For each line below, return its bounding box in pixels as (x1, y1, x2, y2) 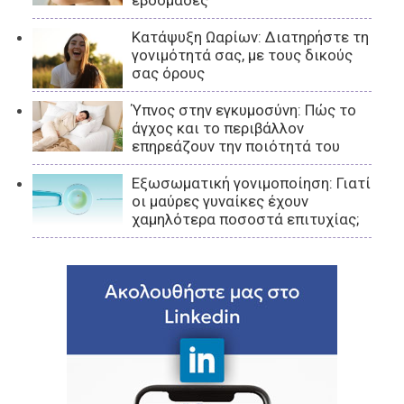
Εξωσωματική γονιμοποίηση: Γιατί (132, 174, 372, 193)
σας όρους (132, 64, 206, 83)
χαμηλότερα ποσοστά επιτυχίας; (132, 210, 360, 229)
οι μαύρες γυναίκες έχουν (132, 192, 309, 211)
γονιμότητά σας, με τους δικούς (132, 46, 353, 65)
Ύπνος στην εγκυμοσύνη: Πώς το (132, 101, 357, 120)
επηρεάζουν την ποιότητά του (132, 137, 341, 156)
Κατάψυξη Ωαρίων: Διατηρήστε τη (132, 28, 370, 47)
